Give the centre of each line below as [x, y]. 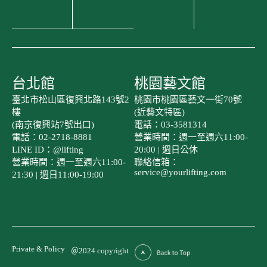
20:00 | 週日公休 [166, 149]
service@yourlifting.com [180, 172]
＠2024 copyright [100, 250]
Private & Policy [38, 249]
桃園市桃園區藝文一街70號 [188, 99]
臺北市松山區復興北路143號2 [71, 99]
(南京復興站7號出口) [53, 124]
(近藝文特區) [159, 112]
